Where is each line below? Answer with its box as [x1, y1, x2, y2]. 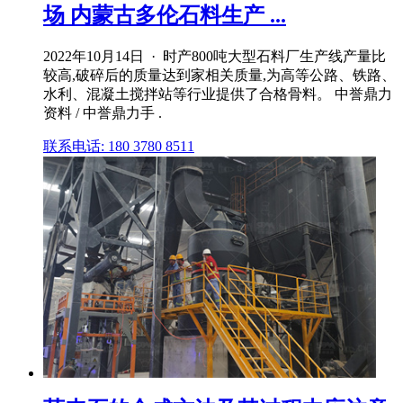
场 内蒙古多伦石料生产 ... [43, 3, 286, 27]
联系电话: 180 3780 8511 [43, 138, 194, 154]
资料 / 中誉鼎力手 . [43, 104, 162, 121]
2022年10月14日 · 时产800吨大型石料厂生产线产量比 [43, 48, 386, 64]
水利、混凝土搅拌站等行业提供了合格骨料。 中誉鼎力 [43, 85, 392, 102]
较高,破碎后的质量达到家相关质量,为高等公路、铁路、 [43, 67, 396, 83]
